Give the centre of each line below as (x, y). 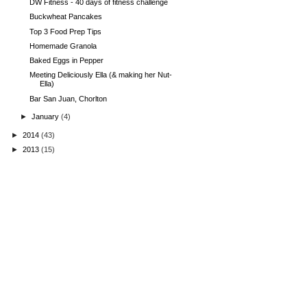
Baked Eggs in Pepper (67, 61)
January (47, 117)
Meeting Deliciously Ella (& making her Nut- (101, 75)
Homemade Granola (63, 46)
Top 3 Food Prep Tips (66, 31)
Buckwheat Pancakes (66, 17)
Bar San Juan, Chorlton (69, 98)
